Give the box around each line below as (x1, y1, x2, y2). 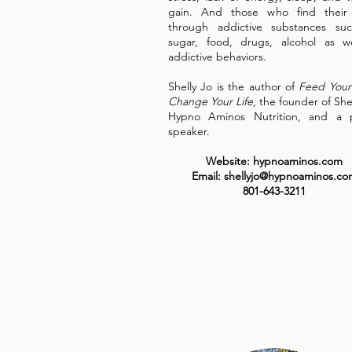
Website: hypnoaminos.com (206, 154, 343, 168)
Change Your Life (168, 94, 253, 108)
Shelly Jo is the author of (168, 79, 299, 93)
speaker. (168, 124, 210, 138)
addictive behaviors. (168, 49, 266, 64)
